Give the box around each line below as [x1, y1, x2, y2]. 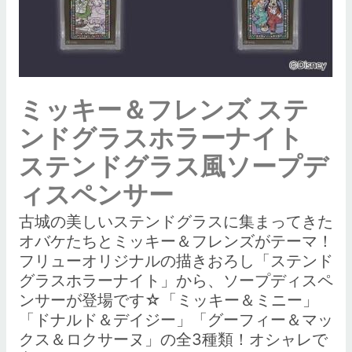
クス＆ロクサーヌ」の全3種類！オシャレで [19, 330, 328, 349]
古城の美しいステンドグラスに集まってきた [19, 212, 333, 231]
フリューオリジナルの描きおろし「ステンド [19, 251, 333, 270]
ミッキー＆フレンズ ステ [19, 94, 309, 125]
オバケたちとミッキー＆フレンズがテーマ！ [19, 232, 333, 251]
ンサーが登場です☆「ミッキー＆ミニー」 [19, 291, 318, 310]
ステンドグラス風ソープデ [19, 151, 328, 181]
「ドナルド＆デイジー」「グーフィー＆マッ [19, 310, 333, 329]
